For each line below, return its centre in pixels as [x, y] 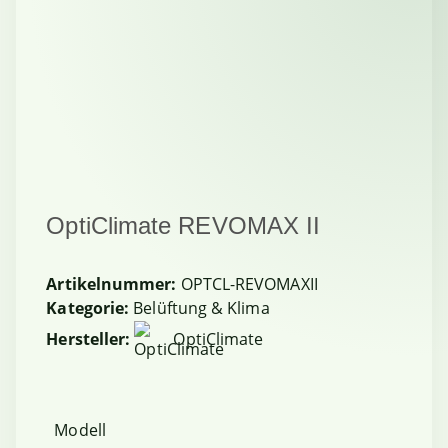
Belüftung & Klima [201, 307]
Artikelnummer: [113, 283]
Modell [82, 429]
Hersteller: [88, 339]
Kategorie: [90, 307]
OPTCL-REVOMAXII [249, 283]
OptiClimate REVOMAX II [183, 225]
